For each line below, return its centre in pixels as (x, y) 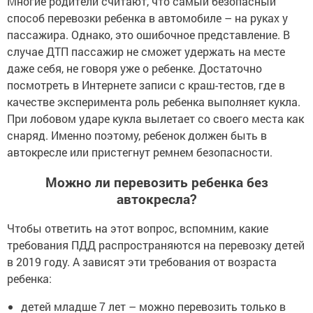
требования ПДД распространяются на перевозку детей (156, 245)
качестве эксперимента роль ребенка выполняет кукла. (154, 101)
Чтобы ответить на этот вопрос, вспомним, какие (138, 228)
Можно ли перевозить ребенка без (156, 182)
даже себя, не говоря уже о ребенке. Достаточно (134, 68)
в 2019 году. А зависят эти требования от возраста (142, 262)
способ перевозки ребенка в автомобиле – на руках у (147, 17)
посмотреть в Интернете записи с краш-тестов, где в (146, 85)
